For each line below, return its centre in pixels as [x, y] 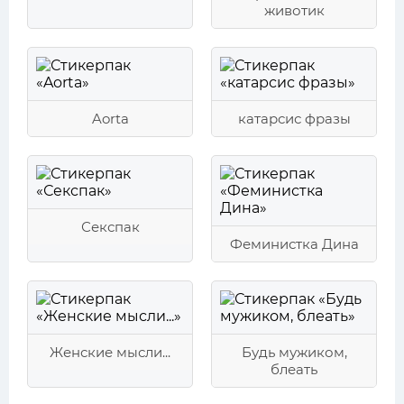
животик [294, 10]
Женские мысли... [110, 352]
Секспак [110, 227]
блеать [294, 369]
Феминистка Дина [294, 244]
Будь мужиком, [294, 352]
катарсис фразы [294, 119]
